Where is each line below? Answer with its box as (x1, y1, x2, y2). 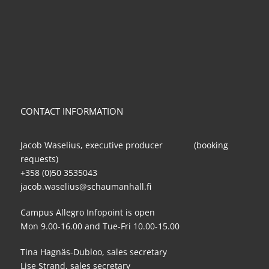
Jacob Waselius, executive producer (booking (20, 139, 228, 151)
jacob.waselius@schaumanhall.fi (20, 181, 151, 193)
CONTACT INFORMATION (20, 105, 123, 118)
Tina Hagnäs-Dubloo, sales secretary (20, 246, 167, 258)
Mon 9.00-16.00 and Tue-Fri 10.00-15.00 (20, 220, 180, 232)
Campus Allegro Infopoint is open (20, 207, 155, 219)
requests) (20, 153, 58, 165)
